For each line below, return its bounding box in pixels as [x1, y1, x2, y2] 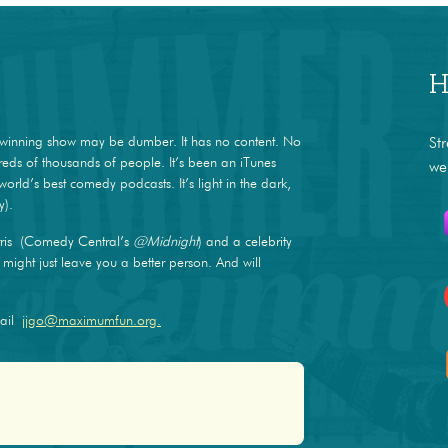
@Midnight [133, 234, 198, 249]
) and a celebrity [198, 234, 292, 249]
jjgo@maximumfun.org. [22, 313, 161, 328]
